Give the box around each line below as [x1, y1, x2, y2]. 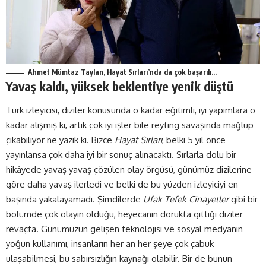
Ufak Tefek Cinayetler [143, 193, 229, 205]
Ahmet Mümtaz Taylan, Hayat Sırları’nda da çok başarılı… [28, 68, 217, 77]
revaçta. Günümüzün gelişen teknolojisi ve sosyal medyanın [6, 223, 243, 235]
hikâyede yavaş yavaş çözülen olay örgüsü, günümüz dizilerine [6, 163, 252, 175]
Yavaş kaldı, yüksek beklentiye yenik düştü [6, 78, 233, 95]
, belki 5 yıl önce [162, 134, 226, 145]
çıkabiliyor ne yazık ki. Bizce [6, 134, 115, 145]
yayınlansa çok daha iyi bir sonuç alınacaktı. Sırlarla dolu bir [6, 148, 236, 160]
